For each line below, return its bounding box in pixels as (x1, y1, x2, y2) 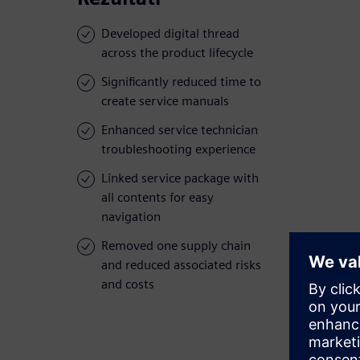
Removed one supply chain (101, 238, 251, 254)
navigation (101, 209, 161, 225)
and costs (101, 276, 154, 292)
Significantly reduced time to (101, 74, 261, 90)
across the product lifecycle (101, 45, 253, 61)
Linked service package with (101, 170, 259, 186)
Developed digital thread (101, 26, 239, 42)
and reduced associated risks (101, 257, 261, 273)
